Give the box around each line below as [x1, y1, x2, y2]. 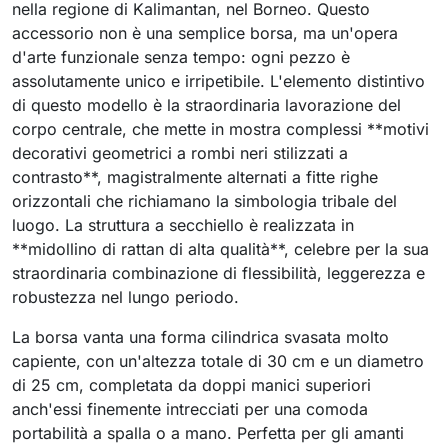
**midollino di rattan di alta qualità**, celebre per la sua [12, 239, 429, 259]
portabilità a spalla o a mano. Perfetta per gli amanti [12, 423, 404, 443]
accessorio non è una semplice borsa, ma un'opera [12, 23, 398, 43]
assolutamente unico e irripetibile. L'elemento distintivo [12, 71, 425, 91]
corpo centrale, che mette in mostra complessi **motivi [12, 119, 429, 139]
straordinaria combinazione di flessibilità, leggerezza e [12, 263, 425, 283]
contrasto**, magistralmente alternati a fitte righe [12, 167, 378, 187]
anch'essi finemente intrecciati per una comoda [12, 399, 368, 419]
